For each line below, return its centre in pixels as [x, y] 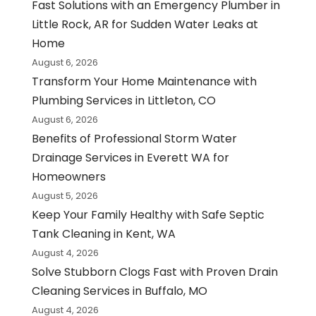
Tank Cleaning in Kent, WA [103, 233]
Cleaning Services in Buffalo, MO [119, 291]
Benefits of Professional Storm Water [134, 138]
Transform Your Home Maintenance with [144, 81]
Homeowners [68, 176]
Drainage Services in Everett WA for [130, 157]
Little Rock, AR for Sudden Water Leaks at [145, 24]
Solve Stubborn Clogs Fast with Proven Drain [154, 272]
